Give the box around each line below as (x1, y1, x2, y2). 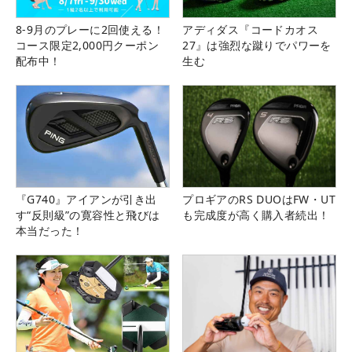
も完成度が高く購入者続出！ (182, 207, 330, 223)
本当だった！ (16, 223, 84, 239)
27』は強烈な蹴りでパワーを (182, 38, 332, 53)
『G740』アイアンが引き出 (16, 192, 157, 207)
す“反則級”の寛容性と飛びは (16, 207, 160, 223)
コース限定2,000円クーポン (16, 38, 159, 53)
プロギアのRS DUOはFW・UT (182, 192, 335, 207)
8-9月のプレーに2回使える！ (16, 22, 164, 38)
